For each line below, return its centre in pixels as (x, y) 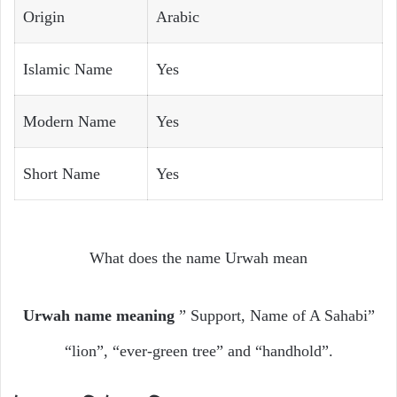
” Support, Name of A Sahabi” (276, 316)
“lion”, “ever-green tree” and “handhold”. (198, 351)
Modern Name (70, 122)
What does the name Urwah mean (198, 258)
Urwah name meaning (101, 316)
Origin (44, 17)
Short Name (62, 174)
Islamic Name (68, 70)
